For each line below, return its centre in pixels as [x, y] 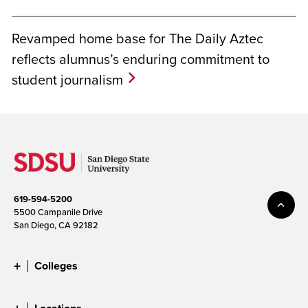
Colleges [56, 266]
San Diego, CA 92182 [56, 225]
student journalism [67, 80]
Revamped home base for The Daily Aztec [137, 38]
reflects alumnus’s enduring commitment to [141, 59]
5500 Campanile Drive [58, 212]
